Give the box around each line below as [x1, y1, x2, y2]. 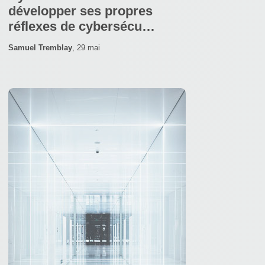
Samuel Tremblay [8, 43, 72, 52]
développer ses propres [8, 3, 153, 18]
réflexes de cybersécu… [8, 18, 155, 34]
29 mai [77, 43, 100, 52]
